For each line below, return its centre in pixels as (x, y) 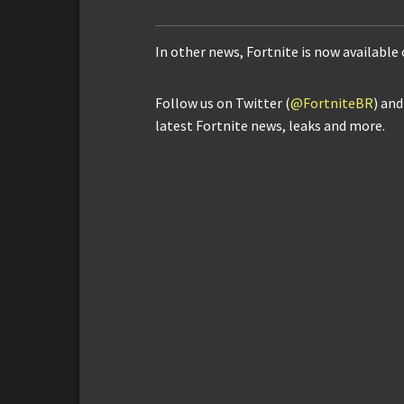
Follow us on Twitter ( (223, 103)
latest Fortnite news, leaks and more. (270, 126)
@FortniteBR (332, 103)
